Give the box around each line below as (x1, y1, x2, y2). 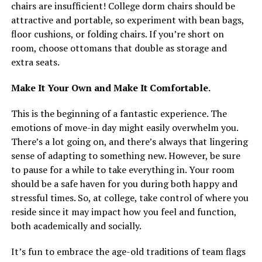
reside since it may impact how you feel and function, (11, 205, 236, 218)
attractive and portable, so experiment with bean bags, (11, 13, 244, 26)
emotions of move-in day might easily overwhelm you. (11, 120, 238, 134)
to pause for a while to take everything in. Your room (11, 163, 235, 176)
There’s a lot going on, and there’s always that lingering (11, 135, 248, 148)
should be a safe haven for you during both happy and (11, 177, 237, 190)
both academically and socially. (11, 219, 142, 232)
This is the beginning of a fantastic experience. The (11, 106, 227, 120)
